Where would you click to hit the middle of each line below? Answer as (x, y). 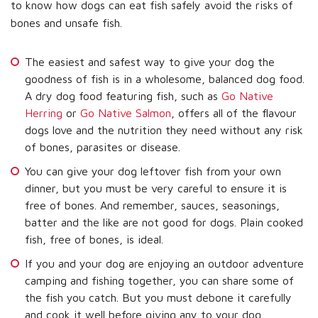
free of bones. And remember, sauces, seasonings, (152, 205)
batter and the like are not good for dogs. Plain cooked (164, 223)
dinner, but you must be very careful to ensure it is (156, 188)
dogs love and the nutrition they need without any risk (164, 130)
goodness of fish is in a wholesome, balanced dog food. (165, 79)
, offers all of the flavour (234, 113)
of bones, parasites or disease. (103, 147)
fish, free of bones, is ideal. (94, 240)
